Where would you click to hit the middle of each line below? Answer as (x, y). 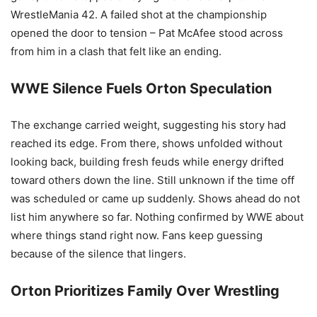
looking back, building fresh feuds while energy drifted (147, 162)
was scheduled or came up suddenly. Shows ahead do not (155, 198)
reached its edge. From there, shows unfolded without (146, 143)
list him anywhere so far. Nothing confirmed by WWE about (157, 217)
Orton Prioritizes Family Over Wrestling (145, 291)
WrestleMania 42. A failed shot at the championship (139, 15)
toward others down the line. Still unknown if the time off (152, 180)
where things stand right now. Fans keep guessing (137, 235)
